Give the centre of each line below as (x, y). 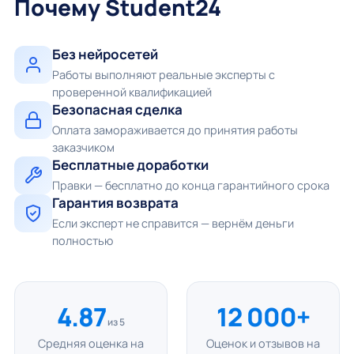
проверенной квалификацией (132, 92)
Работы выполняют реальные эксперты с (163, 75)
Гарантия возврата (115, 203)
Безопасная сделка (117, 109)
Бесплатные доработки (130, 165)
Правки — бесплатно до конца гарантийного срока (190, 185)
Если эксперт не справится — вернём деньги (173, 223)
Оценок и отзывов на (264, 343)
